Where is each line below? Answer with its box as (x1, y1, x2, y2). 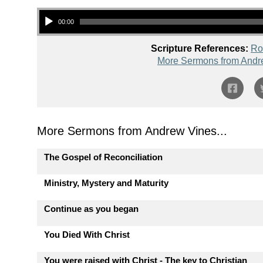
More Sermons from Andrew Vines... (37, 124, 227, 137)
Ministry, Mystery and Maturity (44, 178, 168, 188)
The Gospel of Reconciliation (44, 152, 163, 162)
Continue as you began (44, 204, 139, 214)
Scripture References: (151, 43, 248, 53)
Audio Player (39, 4, 66, 15)
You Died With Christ (44, 230, 130, 240)
